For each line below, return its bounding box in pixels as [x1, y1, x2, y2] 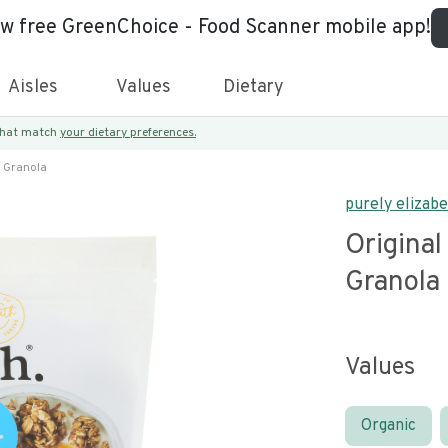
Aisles [8, 76, 58, 99]
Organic [361, 416, 416, 436]
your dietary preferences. [60, 125, 196, 141]
